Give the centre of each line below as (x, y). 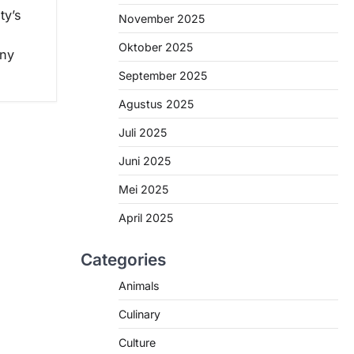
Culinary (139, 314)
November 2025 (162, 19)
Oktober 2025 (156, 47)
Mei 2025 (143, 189)
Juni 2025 (145, 161)
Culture (137, 343)
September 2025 (163, 75)
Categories (123, 260)
